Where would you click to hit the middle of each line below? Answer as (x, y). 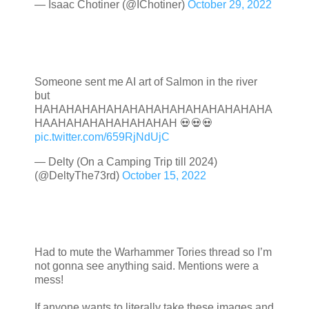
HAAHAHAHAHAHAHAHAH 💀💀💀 (124, 123)
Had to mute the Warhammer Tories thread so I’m (153, 252)
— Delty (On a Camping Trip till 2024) (126, 161)
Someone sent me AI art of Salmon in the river (146, 81)
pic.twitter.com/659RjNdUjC (102, 137)
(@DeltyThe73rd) (78, 175)
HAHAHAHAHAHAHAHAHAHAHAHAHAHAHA (153, 109)
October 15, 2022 (164, 175)
